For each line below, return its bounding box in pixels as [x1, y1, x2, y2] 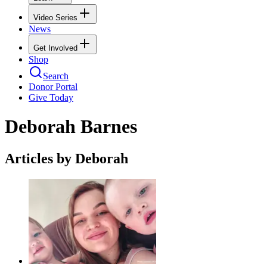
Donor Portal [29, 81, 77, 92]
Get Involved [33, 43, 77, 52]
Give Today [29, 92, 73, 103]
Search [43, 70, 69, 81]
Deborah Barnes [5, 116, 137, 138]
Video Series [33, 13, 77, 22]
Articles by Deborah [5, 150, 128, 166]
